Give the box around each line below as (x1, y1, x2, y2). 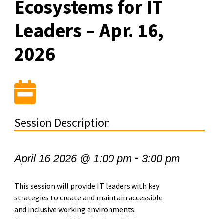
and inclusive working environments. (14, 204, 136, 214)
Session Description (14, 114, 110, 130)
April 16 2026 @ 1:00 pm (14, 152, 131, 165)
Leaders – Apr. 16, (14, 18, 164, 43)
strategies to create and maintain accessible (14, 192, 163, 202)
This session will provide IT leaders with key (14, 180, 159, 191)
